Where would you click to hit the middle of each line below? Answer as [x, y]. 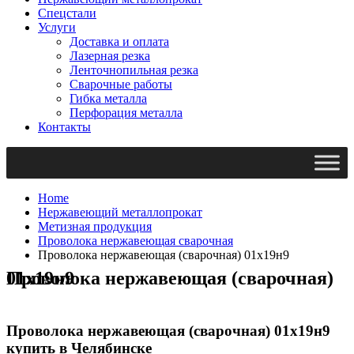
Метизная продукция [95, 226]
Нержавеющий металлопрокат [120, 212]
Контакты [64, 126]
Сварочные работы [121, 84]
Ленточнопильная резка [134, 70]
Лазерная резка [110, 55]
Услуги [57, 27]
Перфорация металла [126, 112]
